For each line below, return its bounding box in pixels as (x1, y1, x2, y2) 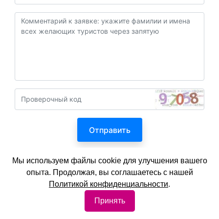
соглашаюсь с (15, 162, 71, 173)
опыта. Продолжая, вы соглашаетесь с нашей (26, 168, 193, 176)
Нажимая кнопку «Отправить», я (50, 151, 177, 161)
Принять (94, 197, 125, 205)
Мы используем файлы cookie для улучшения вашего (12, 156, 207, 165)
